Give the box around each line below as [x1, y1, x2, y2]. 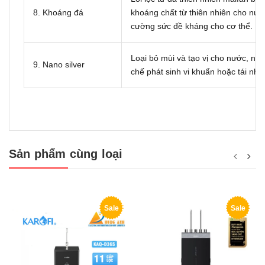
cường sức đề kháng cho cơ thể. [131, 21, 253, 31]
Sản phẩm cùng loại [9, 147, 123, 160]
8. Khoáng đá [33, 7, 83, 17]
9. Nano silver [33, 59, 85, 69]
